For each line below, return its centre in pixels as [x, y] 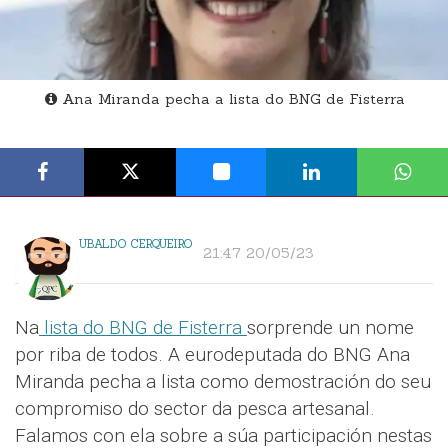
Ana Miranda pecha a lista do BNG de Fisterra [231, 99]
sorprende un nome [330, 328]
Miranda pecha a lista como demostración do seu [223, 382]
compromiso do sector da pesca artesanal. [195, 409]
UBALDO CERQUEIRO [136, 244]
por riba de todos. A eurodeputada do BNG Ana [212, 355]
